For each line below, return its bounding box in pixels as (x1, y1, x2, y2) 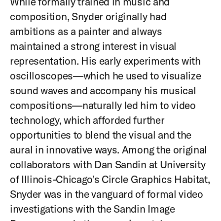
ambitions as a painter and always (10, 24, 162, 37)
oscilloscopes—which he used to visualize (10, 69, 201, 82)
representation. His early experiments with (10, 54, 201, 67)
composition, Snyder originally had (10, 9, 167, 23)
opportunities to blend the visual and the (10, 128, 192, 141)
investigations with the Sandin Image (10, 202, 175, 215)
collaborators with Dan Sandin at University (10, 157, 206, 171)
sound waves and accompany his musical (10, 83, 196, 97)
